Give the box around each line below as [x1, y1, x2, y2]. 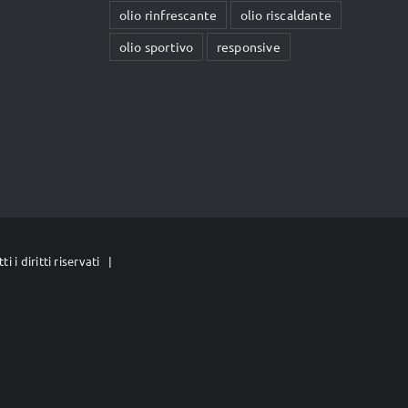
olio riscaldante [240, 6, 332, 23]
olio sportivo [118, 38, 194, 55]
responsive [216, 38, 280, 55]
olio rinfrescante [118, 6, 218, 23]
